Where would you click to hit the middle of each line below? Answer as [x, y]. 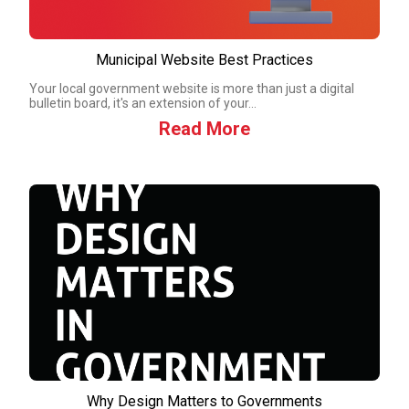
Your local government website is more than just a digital [192, 89]
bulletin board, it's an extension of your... [143, 103]
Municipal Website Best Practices [204, 60]
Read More [204, 129]
